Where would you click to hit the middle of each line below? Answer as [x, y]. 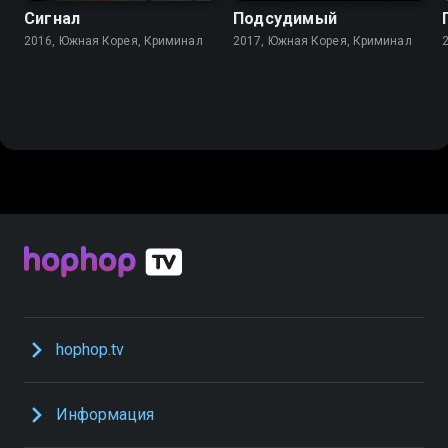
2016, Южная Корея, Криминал [173, 40]
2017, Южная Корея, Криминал [382, 40]
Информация [105, 414]
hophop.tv [90, 349]
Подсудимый [285, 18]
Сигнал [52, 18]
